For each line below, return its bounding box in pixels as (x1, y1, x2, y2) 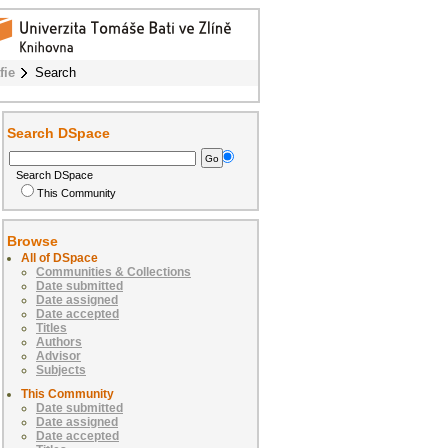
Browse (7, 233, 58, 250)
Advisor (36, 349, 81, 364)
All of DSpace (21, 251, 98, 266)
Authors (36, 335, 82, 350)
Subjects (36, 363, 86, 378)
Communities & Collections (36, 265, 191, 280)
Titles (36, 321, 67, 336)
